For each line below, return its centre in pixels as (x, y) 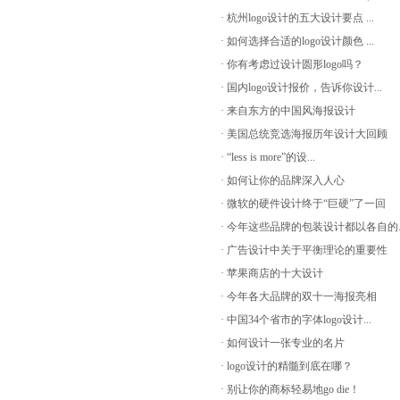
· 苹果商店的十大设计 (272, 273)
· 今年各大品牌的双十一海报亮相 (299, 296)
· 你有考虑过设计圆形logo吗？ (292, 64)
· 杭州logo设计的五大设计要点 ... (297, 18)
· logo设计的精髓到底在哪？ (287, 366)
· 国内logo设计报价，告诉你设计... (301, 87)
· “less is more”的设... (268, 157)
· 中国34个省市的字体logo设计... (296, 320)
